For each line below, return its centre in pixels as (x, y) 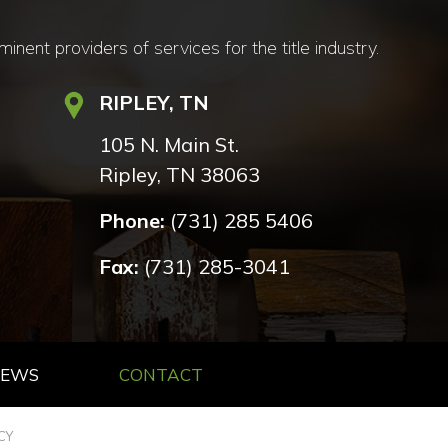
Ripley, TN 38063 (179, 174)
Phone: (131, 220)
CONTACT (160, 374)
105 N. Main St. (168, 144)
